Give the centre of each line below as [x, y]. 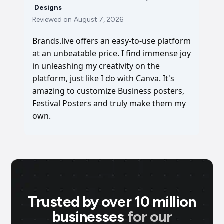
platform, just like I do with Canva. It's [103, 78]
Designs [48, 8]
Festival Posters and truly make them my [109, 103]
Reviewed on [52, 20]
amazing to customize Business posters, [108, 91]
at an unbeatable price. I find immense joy [112, 53]
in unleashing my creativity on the [96, 66]
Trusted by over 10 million [112, 202]
